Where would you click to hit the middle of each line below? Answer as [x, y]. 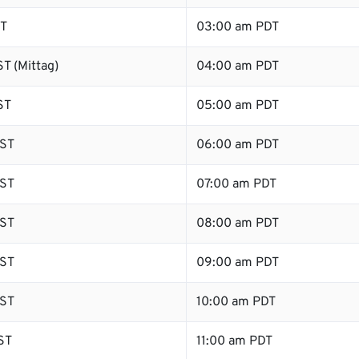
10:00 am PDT [236, 302]
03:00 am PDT [238, 27]
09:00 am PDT [238, 263]
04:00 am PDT [238, 67]
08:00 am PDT [238, 224]
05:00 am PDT [238, 106]
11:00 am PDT [234, 341]
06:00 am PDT [238, 145]
